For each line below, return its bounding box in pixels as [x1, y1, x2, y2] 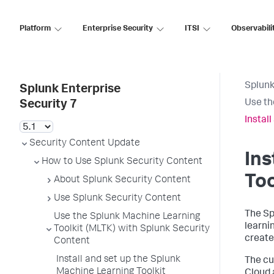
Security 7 [20, 99, 77, 111]
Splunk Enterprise [20, 84, 120, 96]
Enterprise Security [83, 24, 153, 33]
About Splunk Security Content [54, 176, 191, 185]
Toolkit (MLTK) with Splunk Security [54, 224, 210, 234]
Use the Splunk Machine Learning [54, 212, 200, 222]
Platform [20, 24, 51, 33]
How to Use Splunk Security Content [42, 157, 202, 167]
